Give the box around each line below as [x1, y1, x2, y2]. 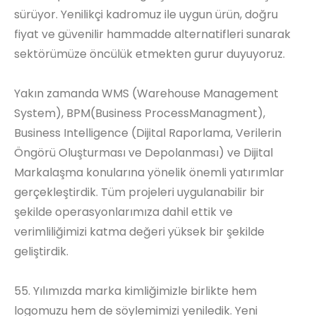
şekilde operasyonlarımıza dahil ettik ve [14, 203, 233, 220]
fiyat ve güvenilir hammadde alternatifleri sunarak [14, 25, 291, 42]
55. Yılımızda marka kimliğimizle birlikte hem [14, 282, 257, 299]
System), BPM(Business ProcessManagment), [14, 104, 265, 121]
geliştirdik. [14, 243, 68, 260]
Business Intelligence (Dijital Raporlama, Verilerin [14, 124, 281, 141]
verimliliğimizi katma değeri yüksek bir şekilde [14, 223, 265, 240]
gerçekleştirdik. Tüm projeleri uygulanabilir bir [14, 183, 265, 200]
